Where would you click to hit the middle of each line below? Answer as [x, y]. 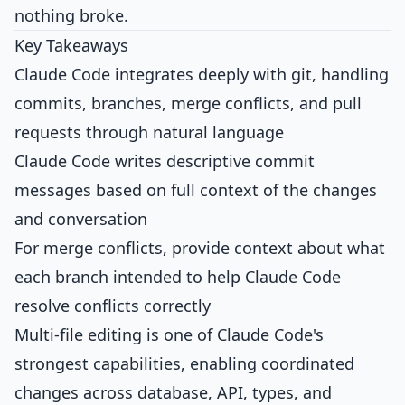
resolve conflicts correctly [113, 306]
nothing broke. [71, 15]
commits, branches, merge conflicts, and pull [188, 103]
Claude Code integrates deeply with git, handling [202, 74]
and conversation [81, 219]
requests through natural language [149, 132]
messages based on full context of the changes [196, 190]
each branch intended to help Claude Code [178, 277]
